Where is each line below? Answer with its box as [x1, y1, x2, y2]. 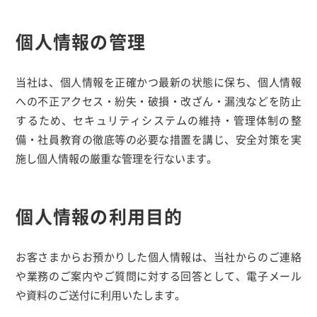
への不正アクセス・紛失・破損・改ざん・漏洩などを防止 [16, 93, 301, 108]
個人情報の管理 [16, 28, 146, 54]
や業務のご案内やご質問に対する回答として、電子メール [16, 268, 301, 283]
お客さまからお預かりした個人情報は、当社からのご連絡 [16, 249, 301, 264]
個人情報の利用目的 [16, 203, 183, 229]
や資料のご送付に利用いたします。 [16, 287, 186, 302]
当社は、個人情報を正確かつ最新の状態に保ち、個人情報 [16, 74, 301, 89]
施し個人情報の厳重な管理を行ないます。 [16, 151, 218, 166]
